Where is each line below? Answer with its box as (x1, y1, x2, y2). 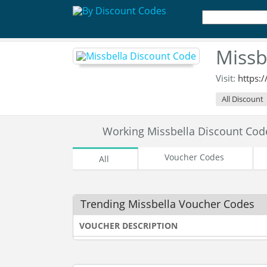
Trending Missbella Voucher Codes (80, 197, 254, 211)
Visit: (216, 72, 238, 84)
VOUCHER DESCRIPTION (79, 220, 178, 231)
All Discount (222, 94, 263, 104)
